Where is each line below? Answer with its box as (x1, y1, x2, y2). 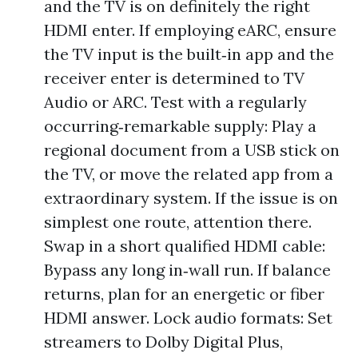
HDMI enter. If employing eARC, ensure (44, 20, 336, 40)
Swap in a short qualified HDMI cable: (44, 236, 325, 256)
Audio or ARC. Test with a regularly (44, 92, 307, 112)
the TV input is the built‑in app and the (44, 44, 334, 64)
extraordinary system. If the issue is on (44, 188, 338, 208)
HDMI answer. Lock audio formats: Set (44, 308, 332, 328)
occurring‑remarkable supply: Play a (44, 116, 316, 136)
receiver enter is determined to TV (44, 68, 304, 88)
